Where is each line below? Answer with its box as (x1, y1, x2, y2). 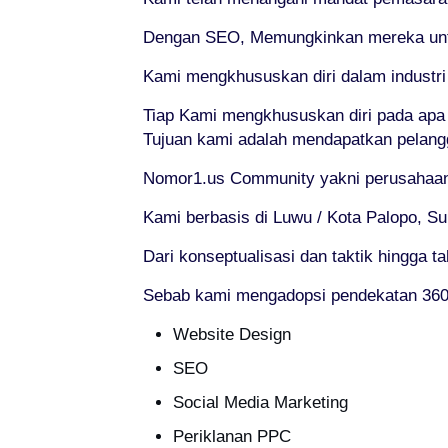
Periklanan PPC (172, 427, 291, 446)
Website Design (172, 325, 291, 344)
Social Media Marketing (172, 393, 348, 412)
